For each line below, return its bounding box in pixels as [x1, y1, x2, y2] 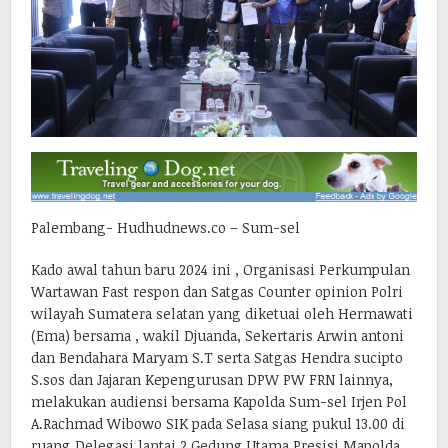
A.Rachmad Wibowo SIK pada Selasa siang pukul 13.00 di [31, 413, 405, 433]
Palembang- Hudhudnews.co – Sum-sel [31, 217, 300, 237]
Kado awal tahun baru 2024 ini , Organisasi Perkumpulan [31, 259, 410, 279]
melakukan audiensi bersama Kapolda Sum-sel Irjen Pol [31, 391, 407, 411]
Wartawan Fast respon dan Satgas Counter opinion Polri [31, 281, 403, 301]
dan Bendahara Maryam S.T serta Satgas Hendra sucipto [31, 347, 403, 367]
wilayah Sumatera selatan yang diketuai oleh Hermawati [31, 303, 413, 323]
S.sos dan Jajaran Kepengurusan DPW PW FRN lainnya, [31, 369, 393, 389]
